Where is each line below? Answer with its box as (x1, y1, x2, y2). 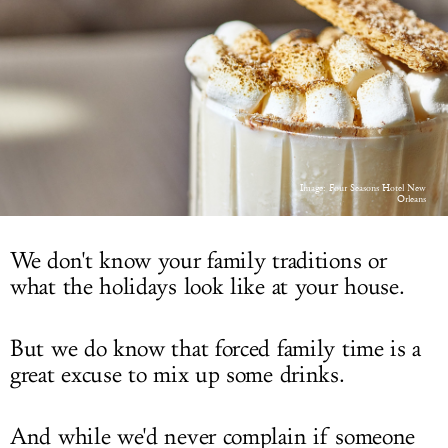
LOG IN (198, 13, 250, 31)
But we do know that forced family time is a (10, 335, 422, 363)
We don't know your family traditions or (10, 247, 387, 275)
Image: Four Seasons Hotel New (300, 181, 426, 195)
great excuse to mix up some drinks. (10, 361, 345, 389)
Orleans (397, 192, 426, 206)
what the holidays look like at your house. (10, 273, 405, 301)
